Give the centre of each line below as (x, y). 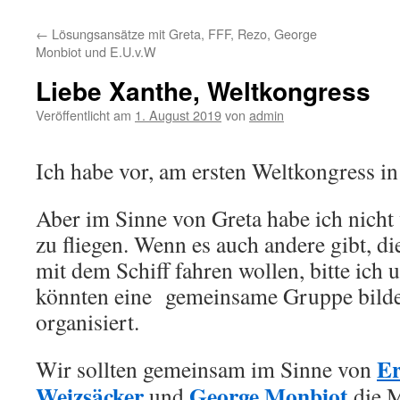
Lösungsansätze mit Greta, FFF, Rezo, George (183, 33)
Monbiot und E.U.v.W (96, 51)
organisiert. (87, 321)
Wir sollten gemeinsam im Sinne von (206, 369)
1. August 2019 (178, 115)
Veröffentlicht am (83, 115)
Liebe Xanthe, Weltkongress (203, 91)
